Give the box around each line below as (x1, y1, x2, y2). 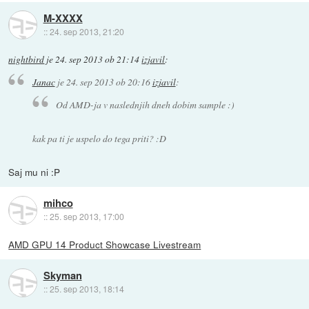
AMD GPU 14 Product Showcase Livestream (8, 237, 201, 252)
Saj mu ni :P (8, 164, 61, 179)
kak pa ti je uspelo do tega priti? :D (32, 132, 166, 146)
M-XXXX (43, 10, 83, 26)
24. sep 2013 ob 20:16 (66, 75, 150, 89)
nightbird (8, 52, 45, 66)
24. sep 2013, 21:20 (49, 26, 124, 38)
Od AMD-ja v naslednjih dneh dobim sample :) (56, 98, 235, 111)
